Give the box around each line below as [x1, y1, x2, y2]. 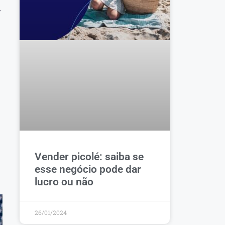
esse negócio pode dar [34, 163, 141, 175]
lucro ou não [34, 175, 93, 188]
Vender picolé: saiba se [34, 150, 144, 163]
